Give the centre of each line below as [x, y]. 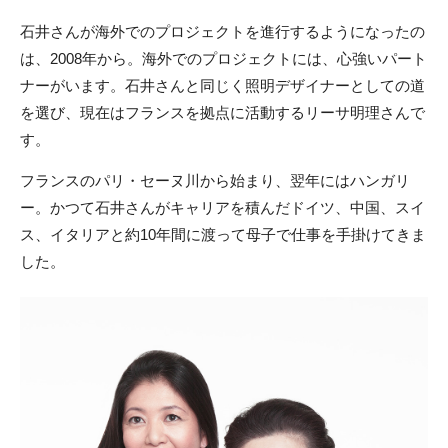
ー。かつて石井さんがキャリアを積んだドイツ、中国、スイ [222, 207]
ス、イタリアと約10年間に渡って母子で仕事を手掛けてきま [223, 234]
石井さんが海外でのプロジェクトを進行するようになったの [222, 31]
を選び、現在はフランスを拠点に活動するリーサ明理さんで [222, 112]
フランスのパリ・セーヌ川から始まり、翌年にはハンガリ [215, 180]
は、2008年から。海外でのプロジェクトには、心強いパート [223, 58]
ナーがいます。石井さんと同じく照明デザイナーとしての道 [222, 85]
